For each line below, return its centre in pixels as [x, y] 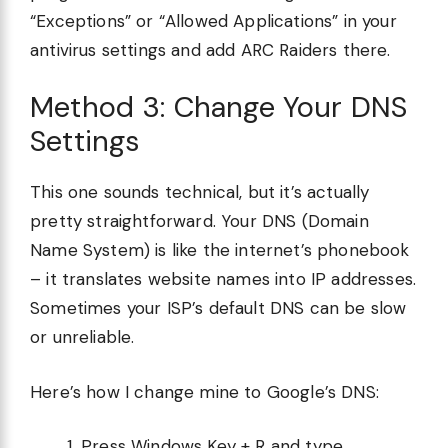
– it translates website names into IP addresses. [223, 279]
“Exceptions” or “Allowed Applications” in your [213, 20]
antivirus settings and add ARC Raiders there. [210, 49]
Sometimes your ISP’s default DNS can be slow [218, 308]
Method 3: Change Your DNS [219, 107]
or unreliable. [82, 337]
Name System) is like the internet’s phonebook [220, 250]
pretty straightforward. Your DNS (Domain [199, 221]
